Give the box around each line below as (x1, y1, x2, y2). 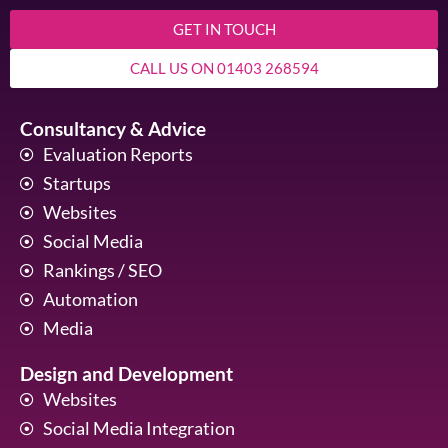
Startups (42, 172, 111, 195)
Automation (42, 288, 138, 311)
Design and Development (20, 362, 233, 386)
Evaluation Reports (42, 143, 193, 166)
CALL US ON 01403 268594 (129, 59, 319, 78)
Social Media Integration (42, 417, 235, 440)
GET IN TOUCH (172, 20, 276, 39)
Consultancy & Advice (20, 117, 206, 141)
